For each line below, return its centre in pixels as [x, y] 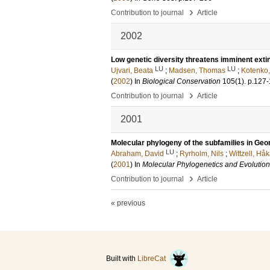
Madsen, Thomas [197, 71]
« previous [128, 203]
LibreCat [153, 259]
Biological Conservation [181, 81]
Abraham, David [137, 154]
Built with [122, 259]
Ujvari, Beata [132, 71]
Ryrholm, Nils [202, 154]
